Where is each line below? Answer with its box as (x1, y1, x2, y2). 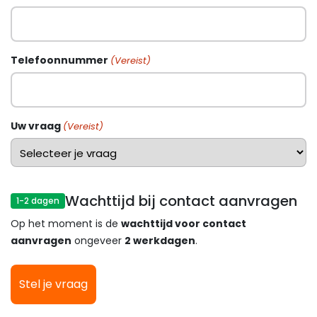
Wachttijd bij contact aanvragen (65, 191, 297, 211)
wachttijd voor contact (121, 217, 246, 231)
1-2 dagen (16, 195, 59, 207)
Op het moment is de (11, 217, 121, 231)
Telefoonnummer (11, 53, 108, 67)
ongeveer (71, 234, 125, 248)
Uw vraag (11, 119, 61, 133)
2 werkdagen (125, 234, 195, 248)
